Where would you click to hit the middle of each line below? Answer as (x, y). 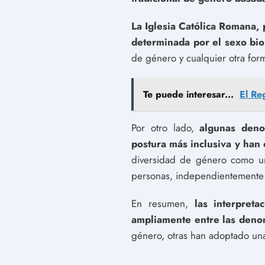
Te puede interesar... (188, 94)
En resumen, (163, 203)
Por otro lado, (166, 127)
